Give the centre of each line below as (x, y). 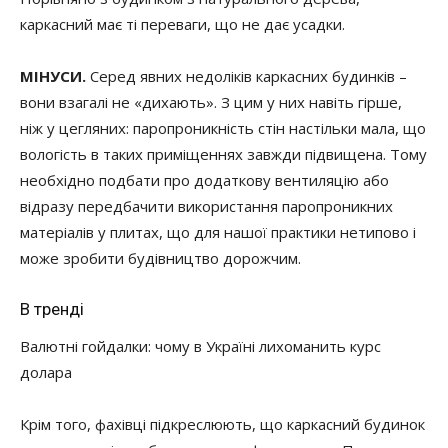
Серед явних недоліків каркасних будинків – (248, 76)
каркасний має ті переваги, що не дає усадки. (182, 24)
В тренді (52, 309)
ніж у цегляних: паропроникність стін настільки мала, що (223, 128)
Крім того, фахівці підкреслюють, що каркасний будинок (222, 424)
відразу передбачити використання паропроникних (206, 206)
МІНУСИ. (55, 76)
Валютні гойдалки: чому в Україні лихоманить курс (200, 346)
